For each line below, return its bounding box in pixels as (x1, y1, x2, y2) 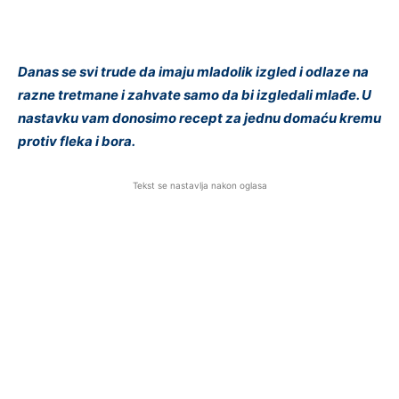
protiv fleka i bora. (18, 133, 135, 150)
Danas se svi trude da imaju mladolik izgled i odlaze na (18, 63, 369, 80)
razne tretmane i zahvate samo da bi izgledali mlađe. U (18, 86, 371, 103)
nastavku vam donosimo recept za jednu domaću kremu (18, 110, 381, 126)
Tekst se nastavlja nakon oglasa (132, 180, 267, 191)
